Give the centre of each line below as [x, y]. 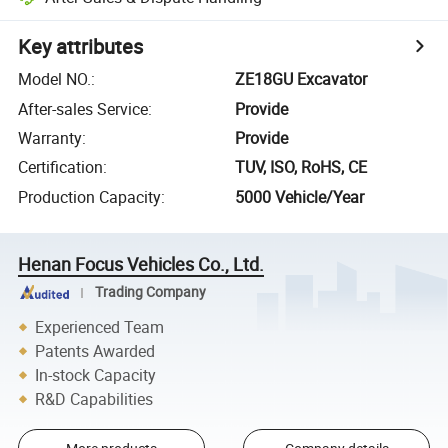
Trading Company [150, 292]
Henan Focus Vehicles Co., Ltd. [141, 263]
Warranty [50, 137]
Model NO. [55, 79]
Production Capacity [90, 196]
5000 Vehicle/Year [300, 196]
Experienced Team [100, 326]
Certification [61, 167]
